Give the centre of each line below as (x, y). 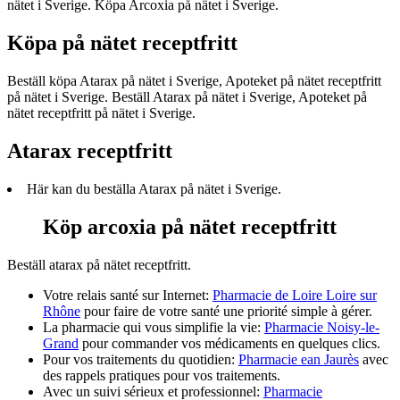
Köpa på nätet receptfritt (122, 43)
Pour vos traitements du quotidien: (141, 359)
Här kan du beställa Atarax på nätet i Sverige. (154, 188)
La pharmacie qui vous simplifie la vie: (154, 327)
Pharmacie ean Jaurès (299, 359)
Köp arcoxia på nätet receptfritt (190, 226)
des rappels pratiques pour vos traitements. (162, 375)
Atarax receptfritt (90, 150)
